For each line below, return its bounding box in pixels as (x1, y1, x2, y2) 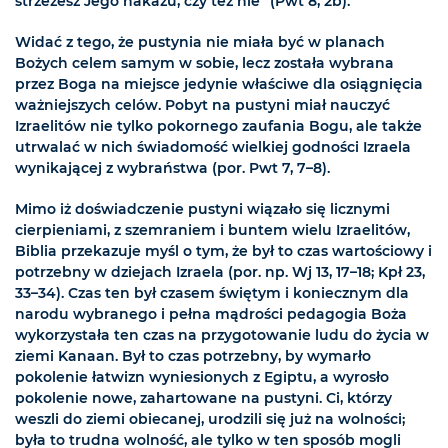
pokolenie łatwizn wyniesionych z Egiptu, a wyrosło (15, 367, 389, 386)
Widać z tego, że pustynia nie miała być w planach (15, 32, 385, 51)
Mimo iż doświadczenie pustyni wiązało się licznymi (15, 199, 390, 218)
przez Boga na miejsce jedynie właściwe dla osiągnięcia (15, 74, 423, 93)
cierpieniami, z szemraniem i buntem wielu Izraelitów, (15, 220, 410, 239)
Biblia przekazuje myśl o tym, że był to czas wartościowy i (15, 241, 432, 260)
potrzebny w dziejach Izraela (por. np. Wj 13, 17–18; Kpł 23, (15, 262, 425, 281)
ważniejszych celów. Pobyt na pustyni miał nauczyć (15, 95, 390, 114)
